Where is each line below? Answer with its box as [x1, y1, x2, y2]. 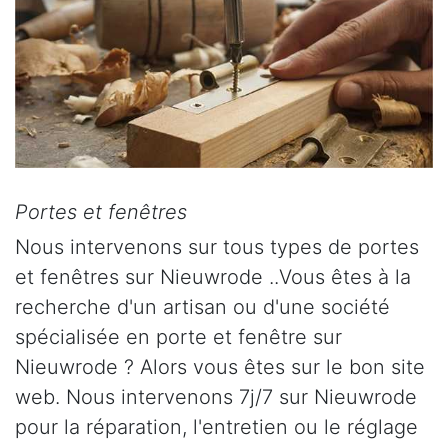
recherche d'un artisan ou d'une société [15, 294, 390, 319]
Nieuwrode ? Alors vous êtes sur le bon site [15, 354, 425, 379]
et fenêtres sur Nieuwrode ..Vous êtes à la [15, 264, 411, 289]
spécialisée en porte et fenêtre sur [15, 324, 342, 349]
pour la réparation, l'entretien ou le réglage [15, 414, 418, 439]
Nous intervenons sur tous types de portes [15, 234, 419, 259]
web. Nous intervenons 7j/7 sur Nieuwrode [15, 384, 417, 409]
